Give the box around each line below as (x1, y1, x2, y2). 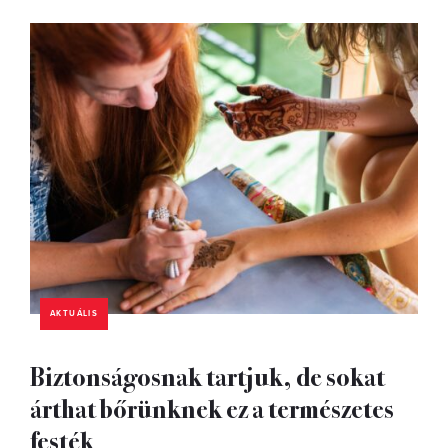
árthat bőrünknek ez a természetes (30, 388, 394, 426)
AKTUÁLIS (50, 308, 99, 318)
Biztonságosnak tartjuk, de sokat (30, 356, 385, 394)
